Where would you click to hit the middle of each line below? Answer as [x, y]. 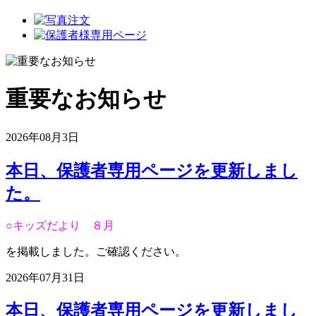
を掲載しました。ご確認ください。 [96, 251]
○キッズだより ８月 [60, 225]
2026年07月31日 [45, 277]
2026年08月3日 [42, 137]
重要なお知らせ [86, 99]
